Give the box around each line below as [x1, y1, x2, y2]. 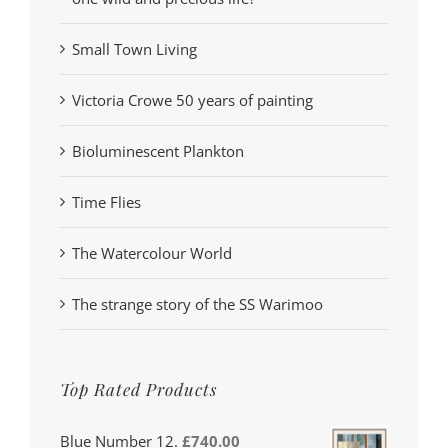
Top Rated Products [60, 377, 217, 400]
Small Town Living [72, 38, 197, 59]
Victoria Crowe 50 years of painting [72, 89, 313, 110]
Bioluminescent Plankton [72, 140, 244, 161]
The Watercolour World [72, 242, 232, 263]
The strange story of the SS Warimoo [72, 293, 323, 314]
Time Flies [72, 191, 141, 212]
